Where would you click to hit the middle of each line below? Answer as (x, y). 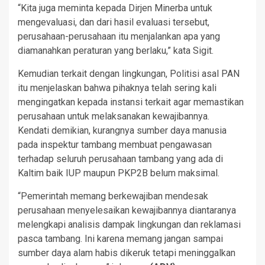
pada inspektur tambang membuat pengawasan (115, 144)
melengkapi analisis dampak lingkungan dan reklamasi (129, 224)
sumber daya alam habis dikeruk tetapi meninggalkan (127, 253)
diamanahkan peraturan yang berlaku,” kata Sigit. (116, 50)
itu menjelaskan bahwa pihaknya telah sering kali (117, 88)
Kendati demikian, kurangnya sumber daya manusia (122, 130)
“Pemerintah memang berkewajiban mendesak (113, 196)
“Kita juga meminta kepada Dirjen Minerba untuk (115, 8)
